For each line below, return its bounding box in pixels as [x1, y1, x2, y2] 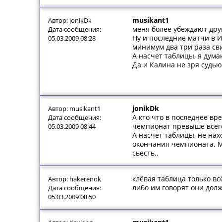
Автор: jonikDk [48, 16, 92, 25]
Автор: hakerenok [48, 174, 101, 183]
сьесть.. [132, 148, 159, 158]
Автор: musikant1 [48, 104, 101, 113]
